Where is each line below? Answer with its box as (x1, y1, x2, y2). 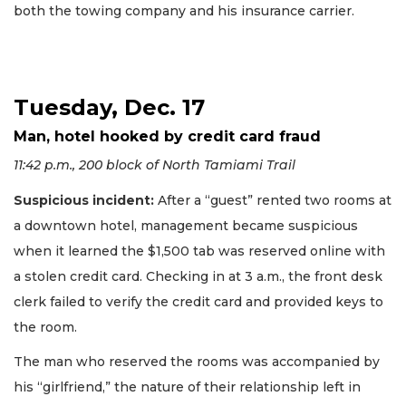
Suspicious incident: (14, 191, 154, 208)
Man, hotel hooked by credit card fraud (14, 128, 321, 146)
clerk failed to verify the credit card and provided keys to (14, 293, 383, 310)
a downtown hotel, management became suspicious (14, 217, 358, 234)
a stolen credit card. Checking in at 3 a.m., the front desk (14, 267, 382, 285)
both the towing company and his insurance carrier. (14, 3, 358, 20)
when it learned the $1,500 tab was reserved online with (14, 242, 385, 259)
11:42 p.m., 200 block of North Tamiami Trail (14, 157, 295, 174)
